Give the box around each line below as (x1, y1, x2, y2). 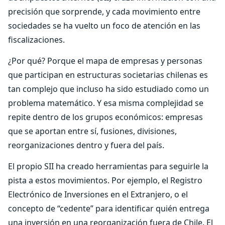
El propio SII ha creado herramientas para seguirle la (8, 161, 208, 172)
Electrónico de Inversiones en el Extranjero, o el (8, 189, 188, 200)
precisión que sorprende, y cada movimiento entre (8, 6, 200, 17)
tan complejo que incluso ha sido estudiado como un (8, 83, 209, 94)
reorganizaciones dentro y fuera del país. (8, 140, 164, 151)
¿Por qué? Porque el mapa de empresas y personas (8, 55, 202, 66)
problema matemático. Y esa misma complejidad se (8, 97, 203, 108)
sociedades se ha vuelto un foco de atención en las (8, 20, 200, 31)
